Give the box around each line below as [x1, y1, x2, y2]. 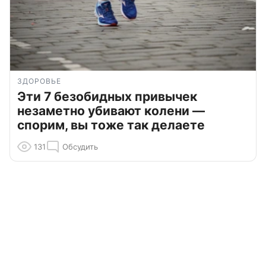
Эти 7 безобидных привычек [17, 89, 197, 104]
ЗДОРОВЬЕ [17, 77, 61, 86]
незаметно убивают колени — [17, 103, 205, 119]
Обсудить [62, 142, 98, 152]
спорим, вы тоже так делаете [17, 118, 205, 133]
